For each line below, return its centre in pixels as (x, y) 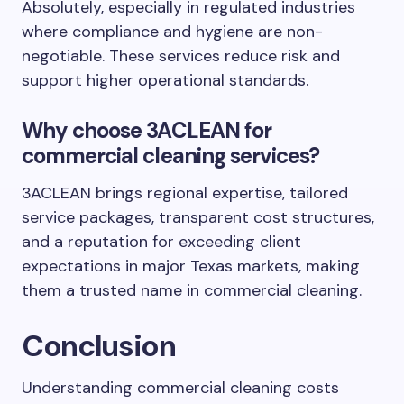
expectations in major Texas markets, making (191, 266)
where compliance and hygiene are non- (172, 32)
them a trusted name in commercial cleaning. (192, 290)
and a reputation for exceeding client (161, 242)
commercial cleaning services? (171, 156)
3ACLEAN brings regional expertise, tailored (185, 193)
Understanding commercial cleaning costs (180, 388)
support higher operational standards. (165, 80)
